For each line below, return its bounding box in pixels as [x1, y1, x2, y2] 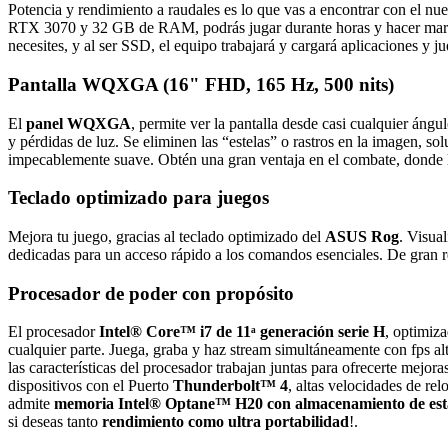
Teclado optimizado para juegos [8, 187, 269, 209]
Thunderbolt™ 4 [173, 377, 288, 395]
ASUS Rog [325, 227, 399, 245]
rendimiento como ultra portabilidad [102, 413, 349, 431]
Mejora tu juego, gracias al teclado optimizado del [8, 227, 325, 245]
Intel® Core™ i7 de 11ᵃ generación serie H [95, 323, 385, 341]
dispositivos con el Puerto [8, 377, 173, 395]
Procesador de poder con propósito [8, 282, 294, 304]
